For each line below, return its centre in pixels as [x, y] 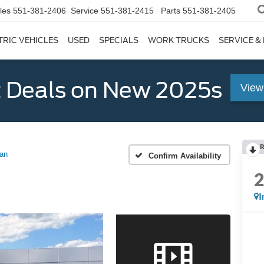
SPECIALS [119, 41]
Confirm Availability [185, 156]
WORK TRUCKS [179, 41]
